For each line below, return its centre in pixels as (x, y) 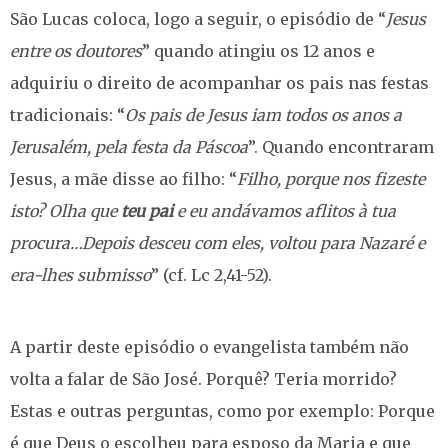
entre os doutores (76, 50)
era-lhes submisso (80, 274)
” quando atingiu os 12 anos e (258, 50)
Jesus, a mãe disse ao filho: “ (123, 178)
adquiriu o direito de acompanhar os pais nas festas (219, 82)
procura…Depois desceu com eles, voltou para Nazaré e (217, 242)
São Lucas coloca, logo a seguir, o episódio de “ (198, 18)
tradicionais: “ (67, 114)
